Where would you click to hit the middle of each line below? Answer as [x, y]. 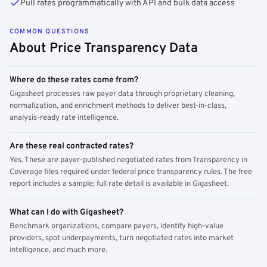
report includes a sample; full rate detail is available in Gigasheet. [119, 184]
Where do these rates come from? [74, 80]
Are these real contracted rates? [72, 146]
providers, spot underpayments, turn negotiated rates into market [122, 238]
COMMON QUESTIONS [50, 32]
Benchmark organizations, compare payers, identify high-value [117, 226]
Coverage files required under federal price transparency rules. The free [131, 172]
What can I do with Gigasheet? [66, 212]
